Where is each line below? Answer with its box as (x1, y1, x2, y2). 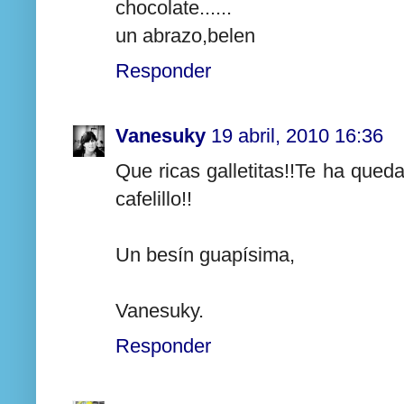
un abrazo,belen (115, 23, 255, 47)
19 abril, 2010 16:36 (211, 124, 383, 148)
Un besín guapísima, (115, 243, 295, 267)
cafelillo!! (115, 188, 192, 211)
